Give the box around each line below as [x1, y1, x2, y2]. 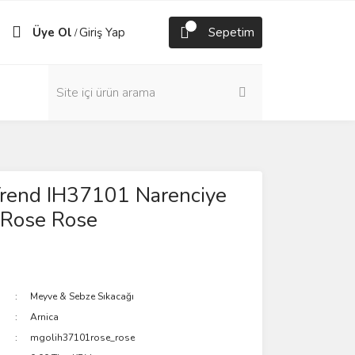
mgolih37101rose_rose [30, 331, 136, 344]
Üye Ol [32, 25, 72, 40]
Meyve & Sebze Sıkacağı [30, 290, 135, 303]
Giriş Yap [79, 25, 125, 40]
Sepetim [208, 25, 254, 40]
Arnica [30, 311, 59, 323]
